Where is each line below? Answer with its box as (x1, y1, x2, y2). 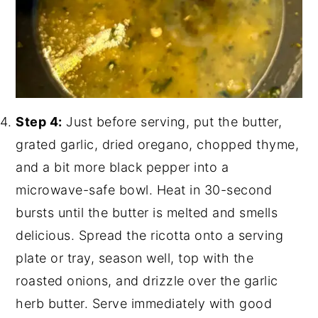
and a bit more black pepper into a (16, 160, 229, 175)
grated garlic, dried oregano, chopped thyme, (16, 137, 300, 153)
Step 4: (16, 114, 62, 130)
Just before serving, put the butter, (62, 114, 283, 130)
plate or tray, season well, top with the (16, 251, 254, 266)
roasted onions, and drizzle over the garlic (16, 273, 278, 289)
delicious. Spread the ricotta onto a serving (16, 228, 284, 243)
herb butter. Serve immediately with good (16, 296, 273, 312)
